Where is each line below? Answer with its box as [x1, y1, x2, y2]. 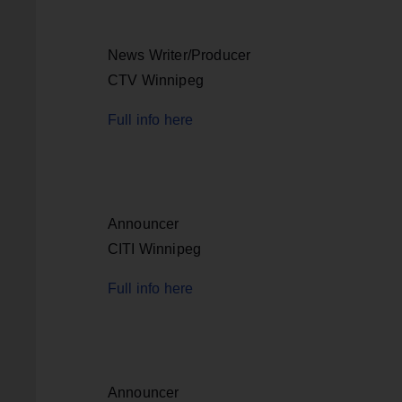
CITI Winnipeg [108, 240, 202, 257]
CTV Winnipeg [108, 72, 204, 88]
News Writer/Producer [108, 47, 251, 63]
